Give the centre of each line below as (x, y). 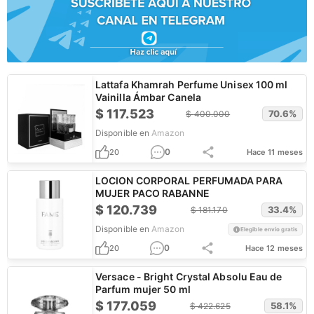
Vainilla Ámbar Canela (148, 97)
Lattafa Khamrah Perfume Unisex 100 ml (192, 84)
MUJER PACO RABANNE (152, 193)
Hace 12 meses (274, 248)
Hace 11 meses (274, 152)
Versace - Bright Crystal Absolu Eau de (189, 277)
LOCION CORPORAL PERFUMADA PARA (189, 180)
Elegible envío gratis (269, 229)
